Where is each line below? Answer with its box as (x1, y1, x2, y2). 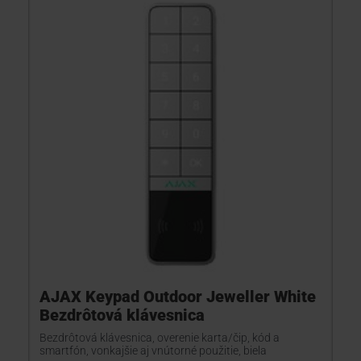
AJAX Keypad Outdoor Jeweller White (39, 287, 316, 306)
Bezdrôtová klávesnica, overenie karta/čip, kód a (39, 331, 280, 344)
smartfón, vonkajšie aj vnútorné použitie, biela (39, 344, 267, 357)
